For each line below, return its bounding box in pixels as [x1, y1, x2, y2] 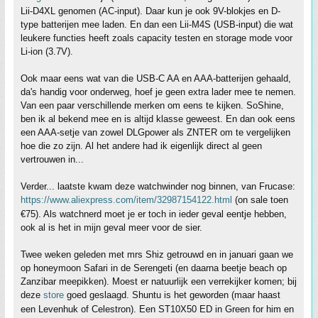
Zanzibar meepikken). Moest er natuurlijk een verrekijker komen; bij [21, 275, 297, 287]
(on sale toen [232, 194, 288, 205]
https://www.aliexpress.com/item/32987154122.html [21, 194, 232, 205]
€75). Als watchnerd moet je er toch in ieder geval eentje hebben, [21, 208, 287, 219]
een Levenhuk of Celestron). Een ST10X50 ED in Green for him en [21, 303, 294, 314]
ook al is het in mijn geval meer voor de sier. [21, 221, 202, 233]
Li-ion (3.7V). [21, 45, 73, 57]
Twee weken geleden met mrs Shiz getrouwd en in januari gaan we [21, 248, 293, 260]
